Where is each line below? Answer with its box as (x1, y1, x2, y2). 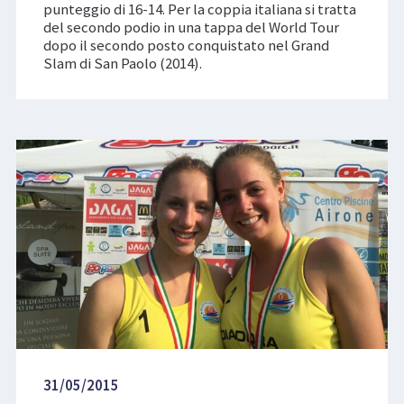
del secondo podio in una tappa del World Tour (42, 17, 339, 38)
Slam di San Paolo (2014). (42, 53, 202, 74)
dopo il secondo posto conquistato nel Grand (42, 35, 329, 56)
